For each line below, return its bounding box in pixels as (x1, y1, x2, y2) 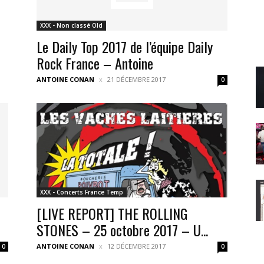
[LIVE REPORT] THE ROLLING (37, 203, 187, 224)
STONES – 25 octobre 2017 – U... (37, 219, 208, 240)
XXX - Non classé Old (40, 21, 103, 29)
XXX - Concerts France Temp (40, 188, 123, 196)
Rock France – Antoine (37, 52, 153, 74)
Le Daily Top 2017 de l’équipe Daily (37, 36, 213, 57)
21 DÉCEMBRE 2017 (107, 75, 166, 84)
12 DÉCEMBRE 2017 (107, 242, 166, 250)
